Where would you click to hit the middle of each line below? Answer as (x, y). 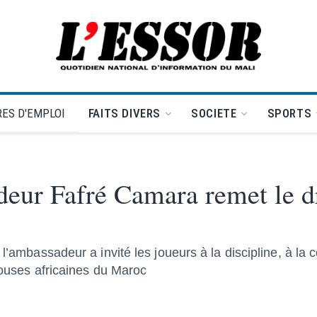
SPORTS (289, 113)
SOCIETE (214, 113)
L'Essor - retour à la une (217, 53)
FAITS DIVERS (125, 113)
